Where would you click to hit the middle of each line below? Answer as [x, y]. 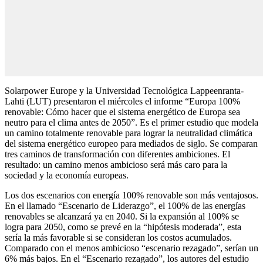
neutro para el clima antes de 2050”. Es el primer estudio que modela [131, 122]
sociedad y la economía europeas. [67, 175]
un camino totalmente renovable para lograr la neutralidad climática [129, 133]
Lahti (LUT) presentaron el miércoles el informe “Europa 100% [122, 101]
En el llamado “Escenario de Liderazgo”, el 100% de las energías [125, 205]
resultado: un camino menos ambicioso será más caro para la [116, 164]
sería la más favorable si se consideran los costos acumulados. [118, 237]
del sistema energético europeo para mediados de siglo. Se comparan [131, 143]
